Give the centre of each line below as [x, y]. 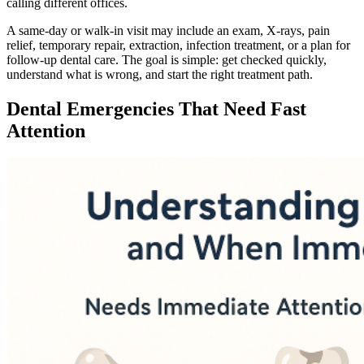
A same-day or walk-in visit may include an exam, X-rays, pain [168, 30]
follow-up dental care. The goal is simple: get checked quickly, [167, 59]
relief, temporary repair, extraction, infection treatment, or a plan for [178, 45]
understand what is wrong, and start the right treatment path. [160, 74]
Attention [46, 130]
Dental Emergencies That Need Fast [156, 108]
